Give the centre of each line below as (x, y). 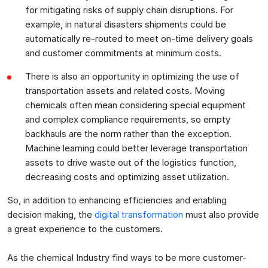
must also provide (221, 214)
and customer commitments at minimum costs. (123, 53)
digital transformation (139, 214)
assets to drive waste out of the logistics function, (131, 162)
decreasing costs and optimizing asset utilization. (127, 176)
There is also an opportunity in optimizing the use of (132, 76)
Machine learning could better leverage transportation (136, 148)
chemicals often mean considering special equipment (135, 105)
